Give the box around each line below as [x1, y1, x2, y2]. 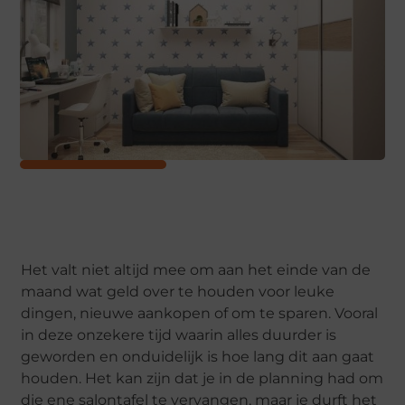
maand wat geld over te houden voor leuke [21, 282, 335, 300]
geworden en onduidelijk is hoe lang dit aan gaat [21, 347, 375, 365]
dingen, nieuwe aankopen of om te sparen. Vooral [21, 304, 379, 322]
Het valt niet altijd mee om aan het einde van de [21, 260, 372, 278]
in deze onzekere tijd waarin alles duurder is [21, 325, 337, 344]
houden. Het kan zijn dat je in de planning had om [21, 369, 384, 387]
